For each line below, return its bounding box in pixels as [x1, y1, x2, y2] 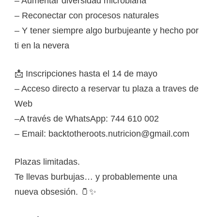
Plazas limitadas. [15, 156, 80, 167]
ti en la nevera [15, 40, 69, 50]
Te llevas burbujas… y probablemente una [15, 171, 177, 182]
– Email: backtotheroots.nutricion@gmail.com [15, 128, 189, 139]
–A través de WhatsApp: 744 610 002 [15, 113, 159, 124]
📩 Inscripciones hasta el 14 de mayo [15, 68, 157, 78]
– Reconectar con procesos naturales [15, 10, 159, 20]
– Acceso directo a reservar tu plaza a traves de [15, 83, 199, 93]
